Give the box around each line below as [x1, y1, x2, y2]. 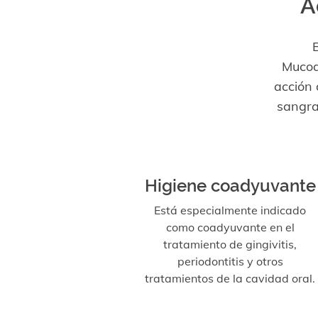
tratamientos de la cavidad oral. [145, 271, 315, 285]
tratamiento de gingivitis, [163, 237, 297, 251]
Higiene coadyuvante [144, 175, 316, 196]
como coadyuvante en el [165, 220, 295, 234]
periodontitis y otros [177, 254, 283, 268]
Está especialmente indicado [154, 203, 306, 217]
